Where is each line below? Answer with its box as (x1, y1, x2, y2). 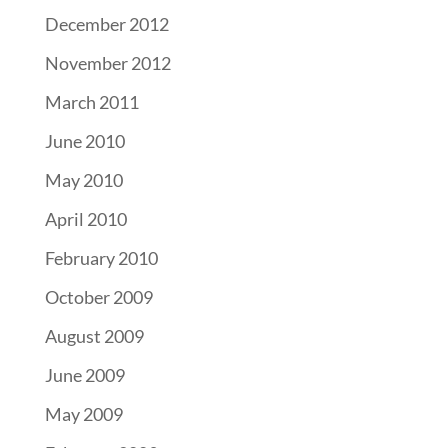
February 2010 (44, 247, 158, 269)
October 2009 (44, 286, 153, 308)
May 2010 (44, 169, 123, 191)
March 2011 (44, 91, 139, 113)
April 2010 (44, 208, 127, 230)
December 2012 (44, 13, 169, 35)
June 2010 (44, 130, 125, 152)
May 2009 (44, 403, 123, 425)
